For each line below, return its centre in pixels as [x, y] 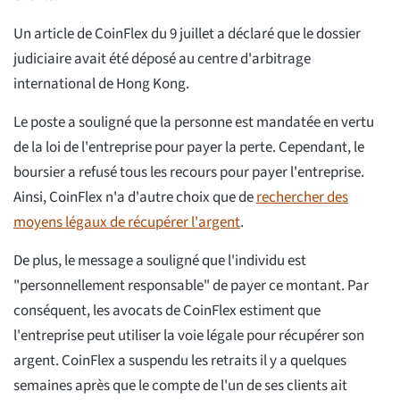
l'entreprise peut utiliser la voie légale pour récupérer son [189, 335]
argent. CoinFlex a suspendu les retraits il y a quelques [180, 360]
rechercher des [302, 197]
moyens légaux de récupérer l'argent [127, 222]
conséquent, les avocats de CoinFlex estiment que [167, 310]
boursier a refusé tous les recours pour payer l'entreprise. [189, 172]
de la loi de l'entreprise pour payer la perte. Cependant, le [189, 147]
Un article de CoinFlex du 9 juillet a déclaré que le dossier [187, 33]
